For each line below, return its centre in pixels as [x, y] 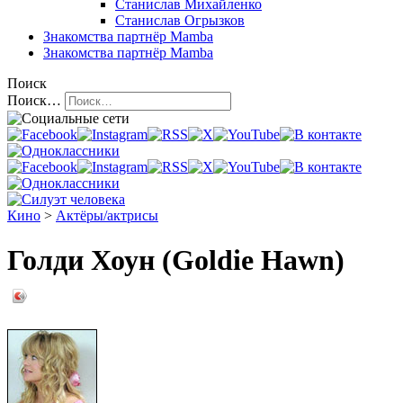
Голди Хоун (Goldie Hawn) [176, 260]
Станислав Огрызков [180, 21]
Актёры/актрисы [107, 216]
